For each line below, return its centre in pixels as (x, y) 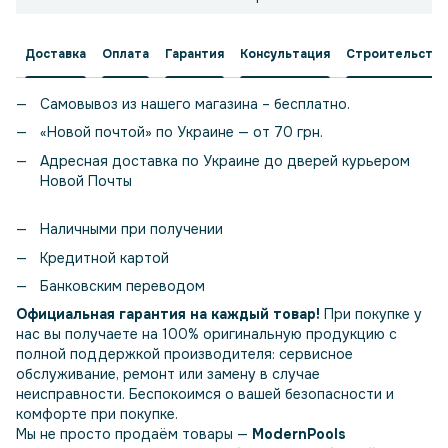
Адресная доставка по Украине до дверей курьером (225, 160)
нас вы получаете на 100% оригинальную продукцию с (206, 334)
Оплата (125, 53)
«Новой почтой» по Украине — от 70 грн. (181, 132)
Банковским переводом (122, 286)
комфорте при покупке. (97, 414)
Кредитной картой (104, 257)
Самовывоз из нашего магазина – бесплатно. (195, 104)
